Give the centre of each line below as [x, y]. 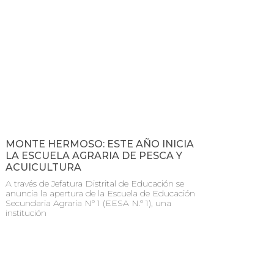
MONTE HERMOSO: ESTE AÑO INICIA [100, 144]
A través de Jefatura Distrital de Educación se [95, 183]
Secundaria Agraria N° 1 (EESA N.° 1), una [88, 203]
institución [26, 213]
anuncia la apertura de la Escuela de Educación [100, 193]
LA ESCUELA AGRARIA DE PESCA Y [94, 155]
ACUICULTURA [43, 167]
